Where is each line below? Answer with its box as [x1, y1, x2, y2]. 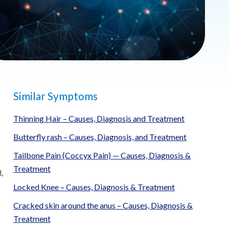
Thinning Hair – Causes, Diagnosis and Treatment [13, 113, 185, 123]
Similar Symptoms [13, 89, 98, 102]
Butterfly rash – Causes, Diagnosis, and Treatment [13, 132, 187, 142]
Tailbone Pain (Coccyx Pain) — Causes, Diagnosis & [13, 150, 191, 160]
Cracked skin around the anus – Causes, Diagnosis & [13, 200, 193, 210]
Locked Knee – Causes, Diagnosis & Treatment [13, 182, 175, 192]
